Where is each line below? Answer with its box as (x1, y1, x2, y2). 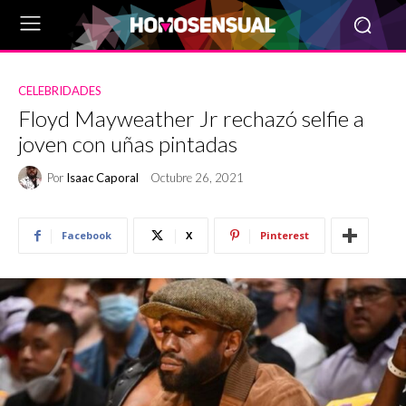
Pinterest (260, 228, 309, 242)
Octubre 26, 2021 (150, 170, 244, 186)
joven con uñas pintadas (18, 130, 237, 157)
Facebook (62, 228, 111, 242)
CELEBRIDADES (18, 83, 101, 98)
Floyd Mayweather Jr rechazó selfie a (18, 105, 364, 131)
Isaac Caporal (66, 169, 139, 185)
